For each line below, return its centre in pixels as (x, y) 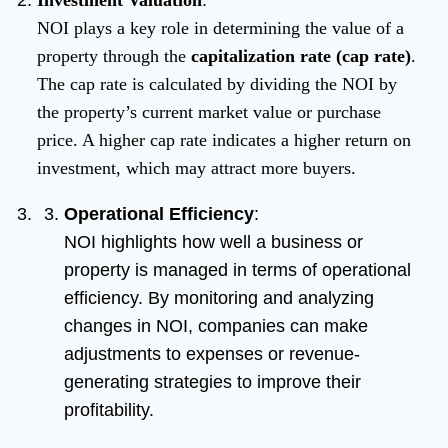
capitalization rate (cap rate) (301, 56)
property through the (114, 56)
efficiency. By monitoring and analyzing (219, 298)
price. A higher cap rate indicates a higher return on (224, 140)
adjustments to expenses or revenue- (212, 354)
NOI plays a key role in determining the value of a (220, 28)
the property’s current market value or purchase (209, 112)
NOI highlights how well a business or (213, 242)
